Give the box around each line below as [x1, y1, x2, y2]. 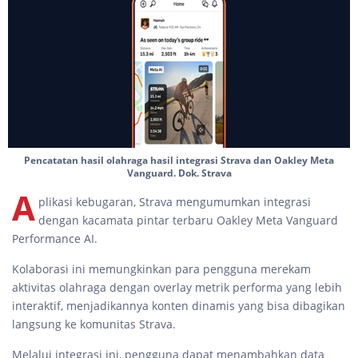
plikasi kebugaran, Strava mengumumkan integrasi [38, 194, 311, 209]
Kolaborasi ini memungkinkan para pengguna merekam [12, 261, 311, 276]
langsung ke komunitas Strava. [12, 316, 176, 332]
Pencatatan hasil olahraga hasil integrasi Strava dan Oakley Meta [24, 153, 334, 167]
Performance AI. [12, 231, 101, 246]
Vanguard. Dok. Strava [126, 166, 232, 180]
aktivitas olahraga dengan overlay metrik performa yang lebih [12, 280, 342, 295]
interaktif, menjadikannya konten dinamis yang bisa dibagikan [12, 298, 345, 313]
